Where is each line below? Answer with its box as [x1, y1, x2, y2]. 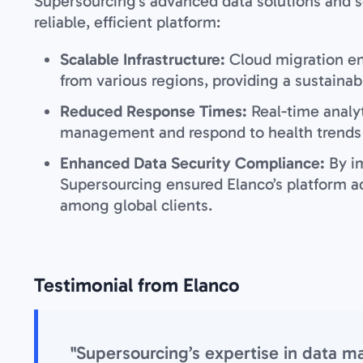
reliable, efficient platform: [34, 11, 220, 32]
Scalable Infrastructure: [60, 49, 229, 69]
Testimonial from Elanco [34, 272, 240, 297]
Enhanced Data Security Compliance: [60, 152, 329, 173]
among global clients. [60, 194, 212, 215]
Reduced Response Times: [60, 100, 251, 121]
